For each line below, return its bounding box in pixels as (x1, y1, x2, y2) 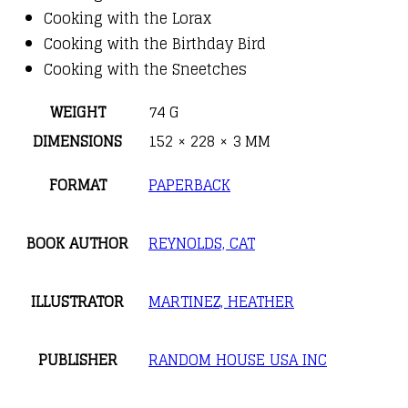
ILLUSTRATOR (31, 288, 124, 314)
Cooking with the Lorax (44, 5, 211, 31)
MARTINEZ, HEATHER (148, 288, 294, 314)
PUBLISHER (37, 346, 117, 372)
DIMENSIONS (33, 127, 122, 154)
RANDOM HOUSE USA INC (148, 346, 327, 372)
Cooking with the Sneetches (44, 56, 247, 82)
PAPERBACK (148, 171, 230, 198)
